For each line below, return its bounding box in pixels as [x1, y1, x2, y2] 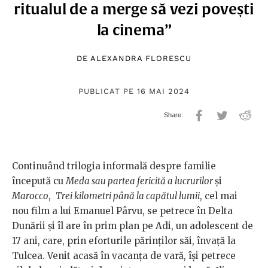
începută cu [12, 175, 66, 187]
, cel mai [200, 190, 237, 202]
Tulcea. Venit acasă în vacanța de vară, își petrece [12, 250, 236, 262]
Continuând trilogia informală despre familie [12, 160, 216, 172]
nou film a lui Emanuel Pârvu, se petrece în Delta [12, 205, 233, 217]
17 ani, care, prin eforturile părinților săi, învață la [12, 235, 236, 247]
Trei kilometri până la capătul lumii [56, 190, 200, 202]
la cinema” [96, 22, 172, 39]
